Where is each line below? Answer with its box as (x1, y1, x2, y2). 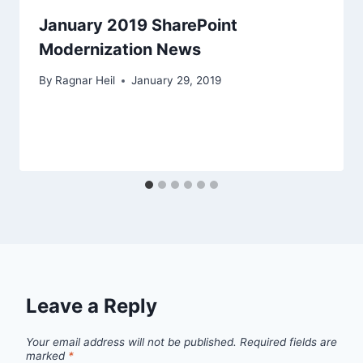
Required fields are (240, 335, 337, 348)
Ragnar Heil (55, 74, 116, 88)
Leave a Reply (26, 294, 157, 318)
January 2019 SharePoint (39, 15, 237, 35)
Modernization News (39, 39, 201, 59)
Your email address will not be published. (26, 335, 237, 348)
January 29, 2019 (131, 74, 222, 88)
